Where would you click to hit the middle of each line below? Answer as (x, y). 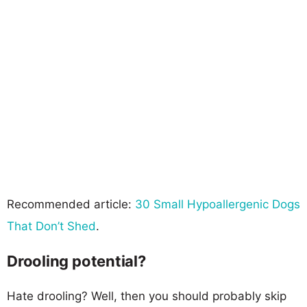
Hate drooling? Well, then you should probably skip (147, 296)
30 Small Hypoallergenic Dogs (218, 204)
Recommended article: (71, 204)
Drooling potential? (76, 261)
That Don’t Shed (51, 226)
